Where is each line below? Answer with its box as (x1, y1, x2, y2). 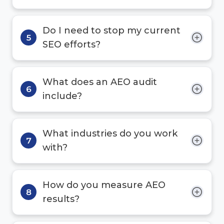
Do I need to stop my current (42, 25, 180, 36)
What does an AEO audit (42, 76, 157, 87)
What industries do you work (42, 128, 177, 139)
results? (42, 193, 79, 204)
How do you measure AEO (42, 179, 165, 190)
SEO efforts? (42, 39, 100, 50)
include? (42, 90, 82, 101)
